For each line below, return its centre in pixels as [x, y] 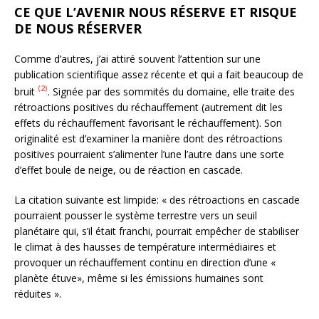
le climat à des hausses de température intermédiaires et [145, 246]
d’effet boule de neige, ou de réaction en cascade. [129, 169]
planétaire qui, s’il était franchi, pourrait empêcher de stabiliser [157, 231]
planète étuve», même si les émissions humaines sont [139, 278]
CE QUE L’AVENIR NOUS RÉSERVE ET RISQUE [156, 12]
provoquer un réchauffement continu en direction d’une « [145, 262]
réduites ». [38, 293]
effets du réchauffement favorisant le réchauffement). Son [148, 122]
